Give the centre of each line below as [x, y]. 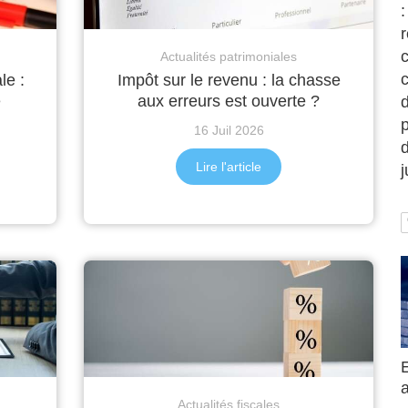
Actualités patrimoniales [229, 57]
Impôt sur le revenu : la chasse [229, 81]
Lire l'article [229, 167]
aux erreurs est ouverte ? [229, 102]
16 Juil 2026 [229, 131]
